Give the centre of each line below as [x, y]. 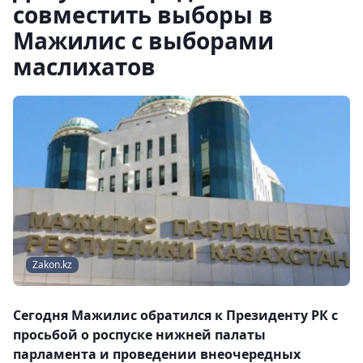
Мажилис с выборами [143, 41]
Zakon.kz [52, 265]
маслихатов [84, 66]
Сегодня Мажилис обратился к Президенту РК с [175, 316]
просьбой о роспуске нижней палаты [139, 335]
